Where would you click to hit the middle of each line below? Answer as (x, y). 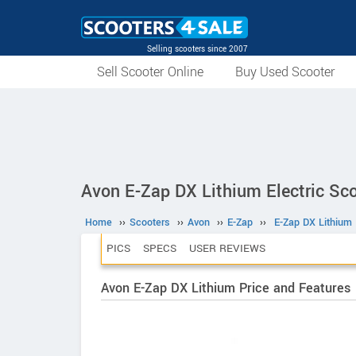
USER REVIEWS (227, 248)
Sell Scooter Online (150, 72)
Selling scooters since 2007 (197, 49)
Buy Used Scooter (285, 72)
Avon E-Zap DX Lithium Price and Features (226, 288)
